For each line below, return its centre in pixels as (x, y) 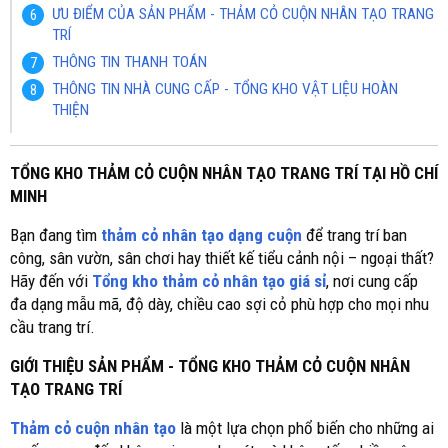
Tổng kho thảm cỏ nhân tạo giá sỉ (209, 281)
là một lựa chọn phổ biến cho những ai (307, 428)
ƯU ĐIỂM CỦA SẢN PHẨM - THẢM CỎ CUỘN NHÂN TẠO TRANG (243, 14)
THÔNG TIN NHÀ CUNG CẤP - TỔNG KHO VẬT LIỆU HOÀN (225, 89)
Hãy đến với (51, 281)
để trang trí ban (354, 235)
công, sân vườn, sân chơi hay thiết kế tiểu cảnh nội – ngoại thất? (222, 258)
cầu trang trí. (52, 327)
